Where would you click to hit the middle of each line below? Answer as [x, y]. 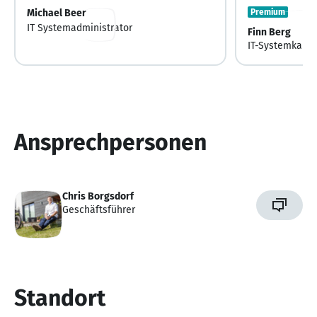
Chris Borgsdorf [98, 196]
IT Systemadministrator [80, 28]
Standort [60, 298]
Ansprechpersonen [110, 142]
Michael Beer [57, 13]
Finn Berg [269, 32]
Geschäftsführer [99, 209]
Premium [268, 12]
